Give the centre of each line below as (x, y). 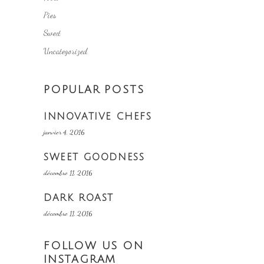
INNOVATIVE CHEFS (98, 117)
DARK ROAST (79, 198)
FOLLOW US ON (94, 246)
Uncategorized (65, 51)
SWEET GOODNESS (94, 158)
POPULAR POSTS (94, 90)
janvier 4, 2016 (64, 132)
